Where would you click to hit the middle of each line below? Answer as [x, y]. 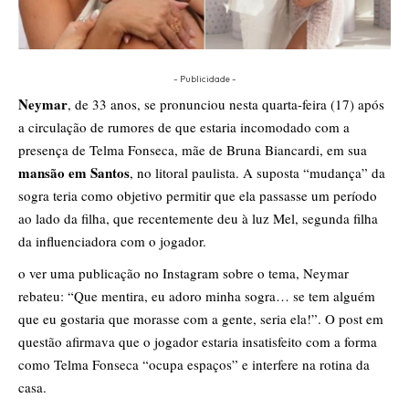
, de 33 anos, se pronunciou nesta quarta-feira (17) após [226, 105]
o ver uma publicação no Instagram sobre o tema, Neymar [184, 273]
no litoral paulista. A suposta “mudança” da [259, 173]
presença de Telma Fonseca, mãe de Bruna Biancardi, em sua [193, 150]
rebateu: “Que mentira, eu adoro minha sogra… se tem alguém [197, 296]
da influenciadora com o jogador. [112, 241]
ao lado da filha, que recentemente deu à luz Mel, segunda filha [198, 219]
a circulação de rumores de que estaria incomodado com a [184, 127]
